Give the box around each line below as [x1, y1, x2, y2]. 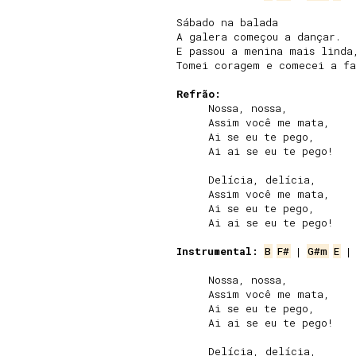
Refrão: [176, 87, 221, 101]
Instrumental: [176, 244, 258, 258]
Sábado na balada [176, 15, 278, 29]
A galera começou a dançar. [176, 29, 341, 44]
